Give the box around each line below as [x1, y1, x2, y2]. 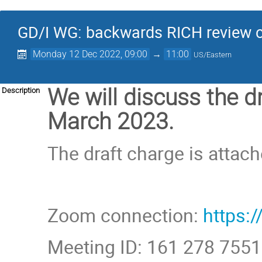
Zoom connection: [47, 202, 204, 228]
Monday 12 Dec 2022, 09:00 [33, 49, 148, 60]
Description [2, 86, 40, 95]
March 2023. [47, 108, 174, 135]
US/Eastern [194, 50, 232, 59]
